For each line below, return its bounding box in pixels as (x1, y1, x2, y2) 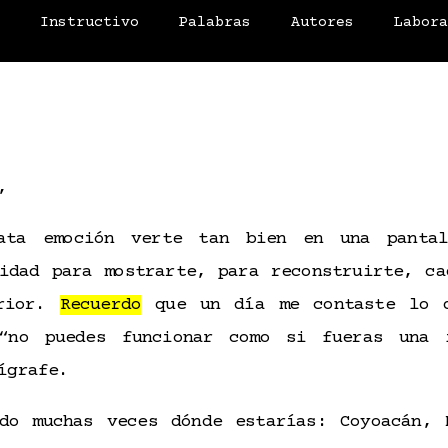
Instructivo (40, 14, 140, 31)
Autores (291, 14, 355, 31)
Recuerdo (59, 295, 142, 315)
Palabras (179, 14, 252, 31)
